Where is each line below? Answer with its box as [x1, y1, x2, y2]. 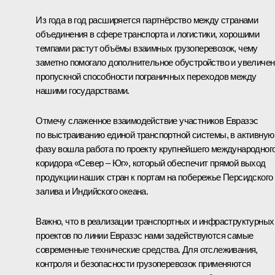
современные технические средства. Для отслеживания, [36, 244, 258, 255]
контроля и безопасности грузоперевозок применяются [36, 258, 251, 269]
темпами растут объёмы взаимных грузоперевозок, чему [36, 43, 258, 54]
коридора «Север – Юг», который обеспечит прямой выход [36, 158, 266, 169]
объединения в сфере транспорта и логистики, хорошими [36, 29, 260, 40]
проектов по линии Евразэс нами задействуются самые [36, 230, 254, 241]
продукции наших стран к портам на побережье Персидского [36, 172, 273, 183]
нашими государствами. [36, 85, 130, 96]
